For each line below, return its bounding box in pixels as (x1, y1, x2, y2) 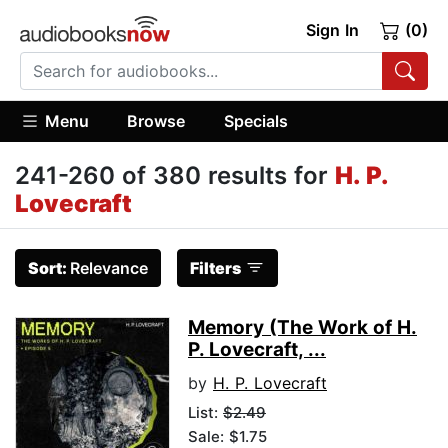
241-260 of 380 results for (15, 161, 335, 191)
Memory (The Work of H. (188, 316, 417, 340)
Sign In (305, 20, 359, 40)
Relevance (70, 258, 148, 279)
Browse (127, 110, 186, 131)
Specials (223, 110, 288, 131)
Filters (190, 258, 241, 279)
